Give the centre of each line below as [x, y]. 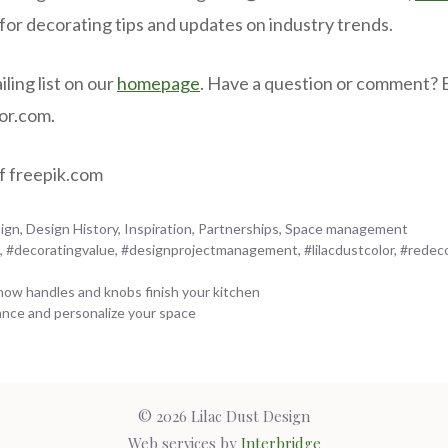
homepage [158, 83]
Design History [72, 228]
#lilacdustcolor [349, 249]
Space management [347, 228]
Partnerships [239, 228]
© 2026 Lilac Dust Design [224, 416]
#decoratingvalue [61, 249]
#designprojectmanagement [210, 249]
